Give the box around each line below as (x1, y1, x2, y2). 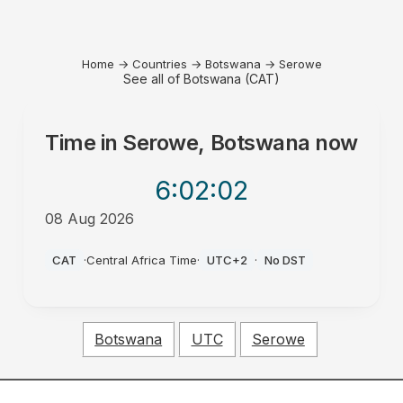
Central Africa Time (86, 253, 198, 267)
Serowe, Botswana (122, 130, 310, 156)
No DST (264, 253, 307, 267)
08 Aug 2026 (45, 210, 135, 228)
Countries (131, 57, 187, 71)
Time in (45, 130, 123, 156)
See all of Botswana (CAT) (123, 71, 280, 86)
